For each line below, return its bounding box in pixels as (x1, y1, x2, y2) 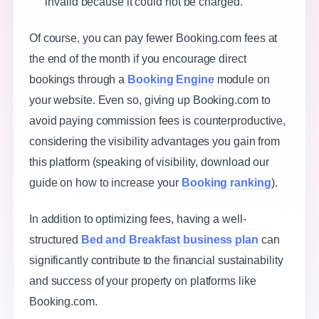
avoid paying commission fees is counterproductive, (28, 114, 286, 127)
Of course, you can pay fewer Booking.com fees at (28, 31, 278, 44)
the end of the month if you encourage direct (28, 52, 246, 65)
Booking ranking (182, 176, 271, 189)
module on (214, 73, 270, 85)
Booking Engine (127, 73, 214, 85)
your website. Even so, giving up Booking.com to (28, 93, 271, 106)
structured (28, 233, 81, 246)
